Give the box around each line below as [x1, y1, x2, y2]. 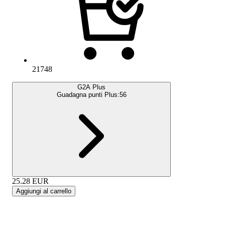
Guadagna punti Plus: [56, 90, 120, 98]
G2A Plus [77, 83, 105, 91]
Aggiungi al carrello [16, 187, 71, 195]
